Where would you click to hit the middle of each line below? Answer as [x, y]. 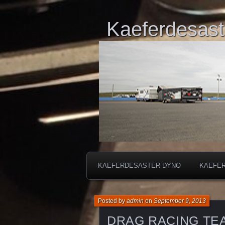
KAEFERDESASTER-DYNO [139, 165]
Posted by [112, 201]
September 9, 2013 [180, 201]
